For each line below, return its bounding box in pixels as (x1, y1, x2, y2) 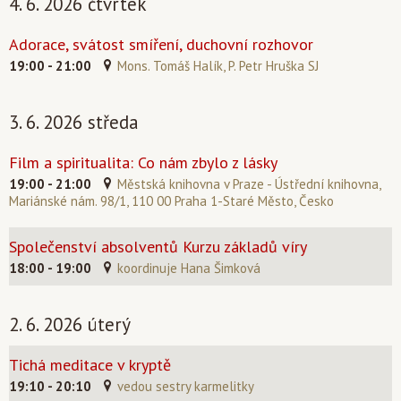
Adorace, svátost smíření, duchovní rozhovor (9, 34, 313, 55)
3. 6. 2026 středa (9, 110, 139, 134)
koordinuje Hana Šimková (117, 260, 260, 277)
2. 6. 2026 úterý (9, 312, 131, 337)
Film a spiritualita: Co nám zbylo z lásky (9, 152, 277, 173)
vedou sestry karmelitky (117, 378, 254, 395)
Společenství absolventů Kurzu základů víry (9, 236, 307, 257)
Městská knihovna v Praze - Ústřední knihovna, (117, 175, 380, 192)
